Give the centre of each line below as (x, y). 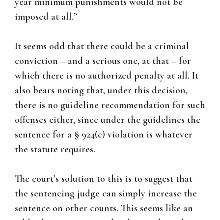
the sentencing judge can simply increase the (106, 194)
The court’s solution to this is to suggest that (104, 179)
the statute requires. (55, 150)
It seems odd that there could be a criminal (102, 46)
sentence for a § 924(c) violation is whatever (104, 135)
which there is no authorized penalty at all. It (107, 76)
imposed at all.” (46, 17)
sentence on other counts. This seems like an (104, 208)
